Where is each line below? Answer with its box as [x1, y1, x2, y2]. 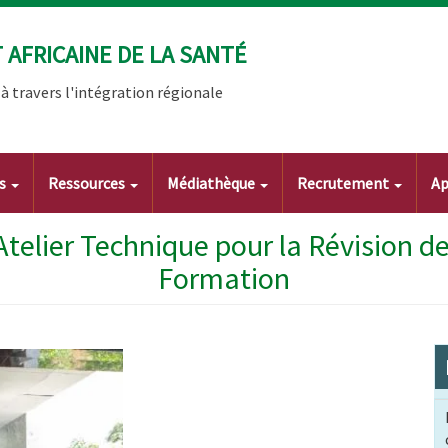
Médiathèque [167, 173, 258, 194]
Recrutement [297, 173, 392, 194]
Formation [158, 259, 290, 298]
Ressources [48, 173, 128, 194]
